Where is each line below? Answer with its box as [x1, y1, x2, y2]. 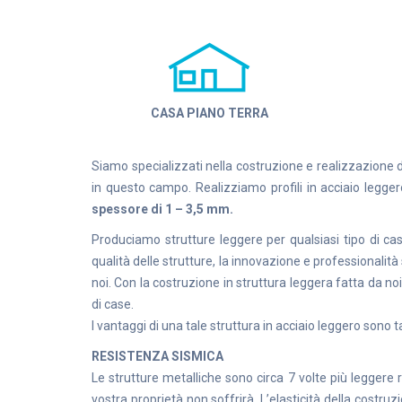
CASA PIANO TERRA [150, 106, 268, 120]
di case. [92, 297, 134, 311]
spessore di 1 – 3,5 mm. [92, 202, 233, 216]
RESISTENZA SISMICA [92, 349, 223, 363]
